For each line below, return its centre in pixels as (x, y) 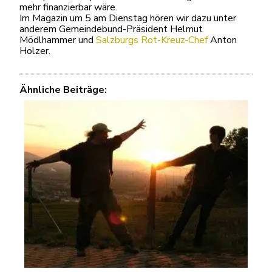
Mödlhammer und (58, 40)
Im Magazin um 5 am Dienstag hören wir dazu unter (128, 18)
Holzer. (35, 51)
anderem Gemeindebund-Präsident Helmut (111, 29)
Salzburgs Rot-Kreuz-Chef (152, 40)
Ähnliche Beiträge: (63, 90)
